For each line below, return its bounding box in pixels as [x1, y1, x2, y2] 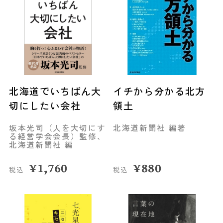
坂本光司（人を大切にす [8, 121, 106, 133]
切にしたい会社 [8, 99, 81, 113]
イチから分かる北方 [112, 84, 206, 99]
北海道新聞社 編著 [112, 121, 187, 133]
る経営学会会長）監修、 [8, 130, 106, 141]
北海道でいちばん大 [8, 84, 102, 99]
